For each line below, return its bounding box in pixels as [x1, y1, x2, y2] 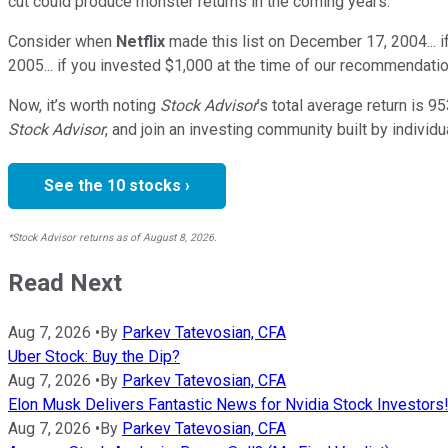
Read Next [8, 268, 122, 297]
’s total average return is [257, 95, 424, 115]
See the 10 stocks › [44, 175, 190, 195]
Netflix [116, 31, 165, 51]
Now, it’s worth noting [8, 95, 156, 115]
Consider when [8, 31, 112, 51]
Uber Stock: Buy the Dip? [8, 346, 180, 366]
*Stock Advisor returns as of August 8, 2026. [8, 230, 217, 244]
